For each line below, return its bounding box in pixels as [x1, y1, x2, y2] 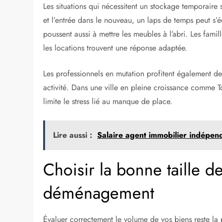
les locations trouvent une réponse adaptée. [43, 42, 188, 54]
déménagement [43, 181, 155, 206]
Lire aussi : [53, 129, 93, 141]
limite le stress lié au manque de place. [43, 96, 173, 108]
